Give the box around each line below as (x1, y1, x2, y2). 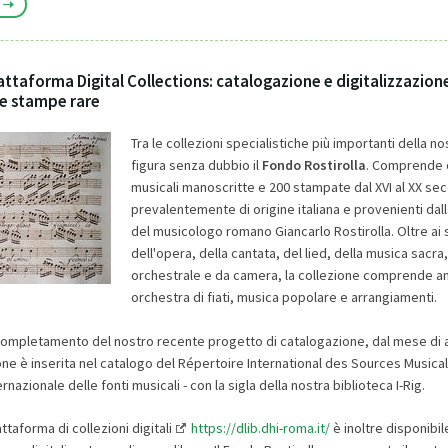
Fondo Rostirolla (261, 155, 366, 174)
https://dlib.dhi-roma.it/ (190, 418, 330, 437)
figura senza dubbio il (130, 155, 262, 174)
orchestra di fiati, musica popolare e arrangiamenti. (130, 287, 437, 306)
